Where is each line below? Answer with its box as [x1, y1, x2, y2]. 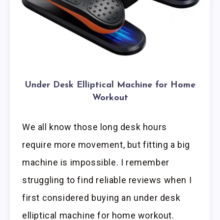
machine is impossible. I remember [22, 157, 169, 168]
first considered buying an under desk [22, 192, 181, 203]
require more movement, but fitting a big [22, 139, 191, 150]
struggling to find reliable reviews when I [22, 175, 192, 186]
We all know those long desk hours [22, 122, 167, 133]
